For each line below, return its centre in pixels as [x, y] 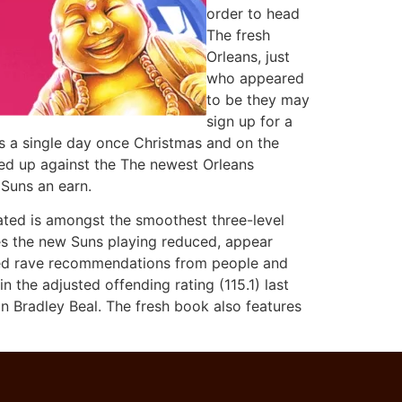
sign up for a [249, 121]
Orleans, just [248, 56]
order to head [253, 13]
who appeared [255, 78]
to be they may [258, 99]
